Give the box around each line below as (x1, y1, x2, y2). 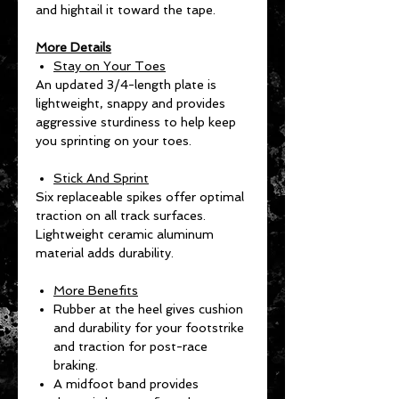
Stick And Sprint (53, 170, 149, 185)
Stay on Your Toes (53, 58, 166, 73)
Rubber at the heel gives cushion (53, 301, 243, 316)
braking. (53, 357, 98, 372)
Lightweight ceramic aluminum (36, 226, 214, 241)
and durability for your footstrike (53, 320, 244, 335)
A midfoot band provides (53, 376, 199, 391)
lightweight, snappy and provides (36, 95, 225, 110)
